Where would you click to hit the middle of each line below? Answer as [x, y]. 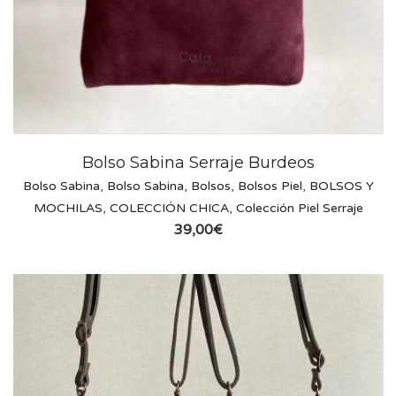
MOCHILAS [68, 209]
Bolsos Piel [270, 187]
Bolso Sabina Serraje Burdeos [198, 163]
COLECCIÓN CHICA [169, 209]
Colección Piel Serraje [299, 209]
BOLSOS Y [341, 187]
